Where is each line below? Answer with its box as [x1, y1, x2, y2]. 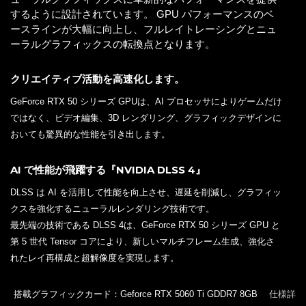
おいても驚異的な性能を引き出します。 [10, 128, 170, 139]
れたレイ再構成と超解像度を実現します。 [10, 252, 179, 263]
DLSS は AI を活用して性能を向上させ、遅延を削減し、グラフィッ [10, 186, 281, 197]
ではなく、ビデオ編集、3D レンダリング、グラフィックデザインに [10, 112, 281, 123]
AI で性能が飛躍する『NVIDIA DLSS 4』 [10, 163, 206, 176]
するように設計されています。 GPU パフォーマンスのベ [10, 8, 274, 20]
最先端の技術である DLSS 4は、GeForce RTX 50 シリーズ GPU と [10, 219, 280, 230]
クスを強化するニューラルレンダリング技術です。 [10, 203, 214, 214]
